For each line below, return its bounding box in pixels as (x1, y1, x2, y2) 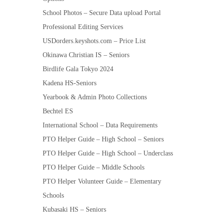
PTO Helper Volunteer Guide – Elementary (43, 177, 161, 185)
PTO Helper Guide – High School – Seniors (43, 135, 164, 143)
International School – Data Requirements (43, 121, 157, 129)
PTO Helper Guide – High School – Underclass (43, 149, 173, 157)
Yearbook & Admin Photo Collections (43, 93, 147, 101)
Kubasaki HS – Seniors (43, 205, 106, 213)
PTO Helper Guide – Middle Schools (43, 163, 144, 171)
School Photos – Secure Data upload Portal (43, 9, 161, 16)
